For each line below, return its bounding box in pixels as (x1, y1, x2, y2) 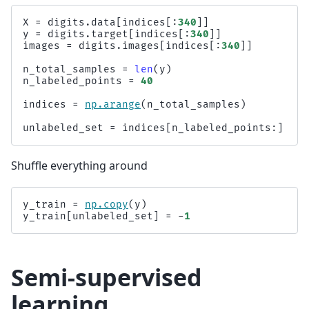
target (91, 28, 128, 40)
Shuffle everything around (11, 157, 148, 173)
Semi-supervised (11, 261, 202, 293)
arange (103, 98, 141, 110)
